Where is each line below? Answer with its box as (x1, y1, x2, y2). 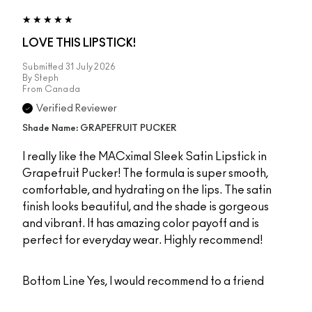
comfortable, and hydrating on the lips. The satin (22, 185, 272, 196)
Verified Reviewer (36, 104, 117, 114)
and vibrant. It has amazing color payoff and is (22, 218, 259, 230)
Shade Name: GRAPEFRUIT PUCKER (22, 124, 177, 134)
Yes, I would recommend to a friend (85, 276, 264, 288)
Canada (44, 85, 81, 94)
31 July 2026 (65, 63, 116, 72)
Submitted (22, 63, 65, 72)
